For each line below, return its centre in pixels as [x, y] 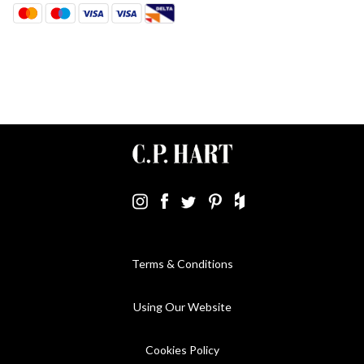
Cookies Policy [182, 350]
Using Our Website [182, 307]
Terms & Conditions [182, 264]
